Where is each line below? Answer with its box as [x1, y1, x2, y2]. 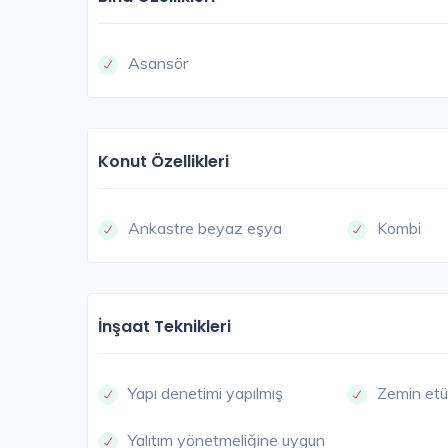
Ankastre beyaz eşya [128, 218, 282, 239]
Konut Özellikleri [98, 150, 229, 174]
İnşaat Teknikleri [98, 315, 231, 339]
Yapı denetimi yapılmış [128, 383, 283, 404]
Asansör [128, 53, 188, 74]
